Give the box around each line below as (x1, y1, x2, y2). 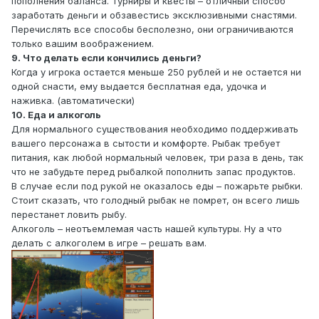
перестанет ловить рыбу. (11, 209, 127, 221)
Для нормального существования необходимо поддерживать (11, 123, 298, 135)
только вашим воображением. (11, 38, 154, 50)
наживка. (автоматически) (11, 95, 135, 107)
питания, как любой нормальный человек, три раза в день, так (11, 152, 303, 164)
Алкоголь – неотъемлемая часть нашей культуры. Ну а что (11, 223, 282, 235)
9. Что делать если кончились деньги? (11, 52, 202, 64)
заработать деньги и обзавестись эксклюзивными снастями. (11, 9, 297, 21)
